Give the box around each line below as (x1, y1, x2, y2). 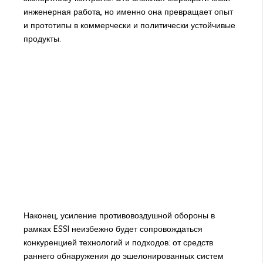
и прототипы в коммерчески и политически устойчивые (23, 19, 235, 31)
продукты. (23, 33, 61, 44)
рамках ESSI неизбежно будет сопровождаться (23, 223, 203, 234)
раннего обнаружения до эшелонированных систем (23, 250, 224, 261)
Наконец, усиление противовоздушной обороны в (23, 210, 215, 221)
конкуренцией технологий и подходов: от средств (23, 237, 213, 248)
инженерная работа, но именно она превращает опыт (23, 6, 233, 17)
